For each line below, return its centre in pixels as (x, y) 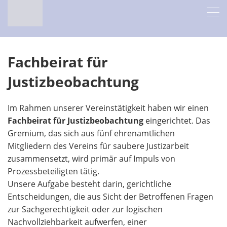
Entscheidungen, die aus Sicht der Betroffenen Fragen (110, 196)
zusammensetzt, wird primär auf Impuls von (91, 158)
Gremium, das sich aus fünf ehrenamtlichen (91, 133)
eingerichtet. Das (177, 120)
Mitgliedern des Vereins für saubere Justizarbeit (98, 146)
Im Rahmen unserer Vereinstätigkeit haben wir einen (108, 108)
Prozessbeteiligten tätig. (53, 171)
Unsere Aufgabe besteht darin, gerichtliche (89, 184)
